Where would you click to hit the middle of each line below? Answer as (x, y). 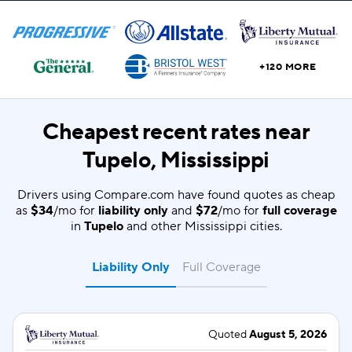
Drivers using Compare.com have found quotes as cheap (176, 195)
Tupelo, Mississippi (176, 160)
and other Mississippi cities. (202, 226)
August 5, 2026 (288, 335)
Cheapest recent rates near (176, 132)
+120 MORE (288, 67)
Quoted (229, 335)
